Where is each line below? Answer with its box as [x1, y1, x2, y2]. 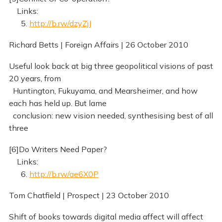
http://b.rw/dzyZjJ [29, 18, 91, 29]
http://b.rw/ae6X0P [29, 169, 99, 179]
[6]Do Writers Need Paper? [8, 144, 107, 155]
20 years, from [8, 73, 61, 84]
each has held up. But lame [8, 98, 107, 109]
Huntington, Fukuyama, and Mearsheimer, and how [8, 86, 198, 96]
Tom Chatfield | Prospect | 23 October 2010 [8, 190, 169, 200]
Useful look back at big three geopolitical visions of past [8, 61, 213, 71]
